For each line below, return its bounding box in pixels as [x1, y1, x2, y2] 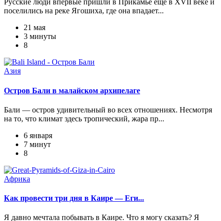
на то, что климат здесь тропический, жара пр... [4, 114, 164, 123]
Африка [4, 174, 30, 183]
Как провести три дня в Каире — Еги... [4, 194, 144, 203]
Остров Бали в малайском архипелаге [4, 86, 140, 95]
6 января [24, 131, 52, 140]
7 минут [24, 140, 51, 148]
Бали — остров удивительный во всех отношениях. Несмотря [4, 105, 212, 114]
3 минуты [24, 32, 56, 41]
